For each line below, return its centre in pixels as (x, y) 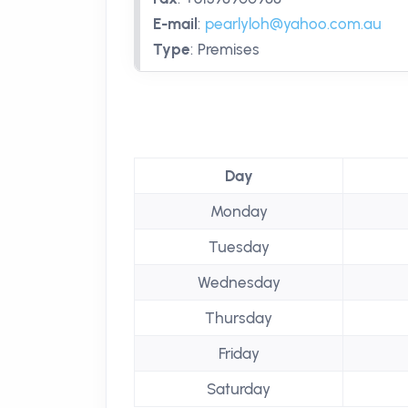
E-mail (175, 24)
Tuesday (239, 247)
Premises (229, 49)
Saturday (239, 389)
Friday (239, 353)
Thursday (239, 318)
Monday (239, 211)
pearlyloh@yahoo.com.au (293, 24)
